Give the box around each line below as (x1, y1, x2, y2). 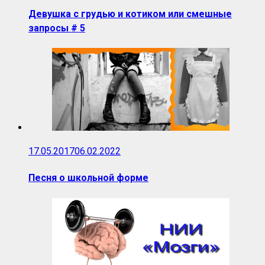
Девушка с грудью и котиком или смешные (28, 8, 232, 20)
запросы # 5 (28, 22, 85, 34)
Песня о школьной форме (28, 172, 148, 184)
